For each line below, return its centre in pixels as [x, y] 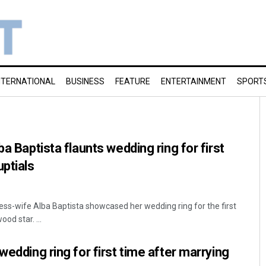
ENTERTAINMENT [194, 81]
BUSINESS [85, 81]
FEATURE [133, 81]
